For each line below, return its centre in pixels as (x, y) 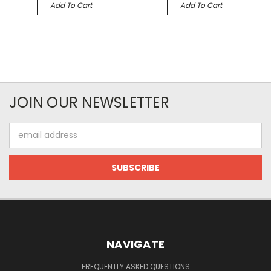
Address (26, 141)
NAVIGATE (135, 244)
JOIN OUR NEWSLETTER (89, 102)
